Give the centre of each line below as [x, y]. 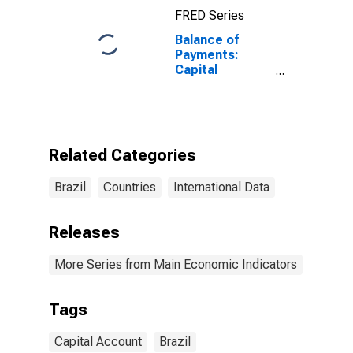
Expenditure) [214, 130]
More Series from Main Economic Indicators [176, 264]
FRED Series [210, 15]
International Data [221, 187]
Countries [130, 187]
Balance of [207, 40]
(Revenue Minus [223, 115]
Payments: [207, 55]
